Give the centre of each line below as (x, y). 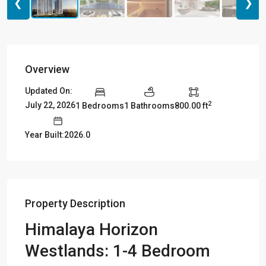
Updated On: (49, 91)
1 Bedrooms (100, 105)
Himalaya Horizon (91, 229)
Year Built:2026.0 (58, 134)
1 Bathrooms (149, 105)
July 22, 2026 (50, 105)
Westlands (65, 251)
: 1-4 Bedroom (157, 251)
